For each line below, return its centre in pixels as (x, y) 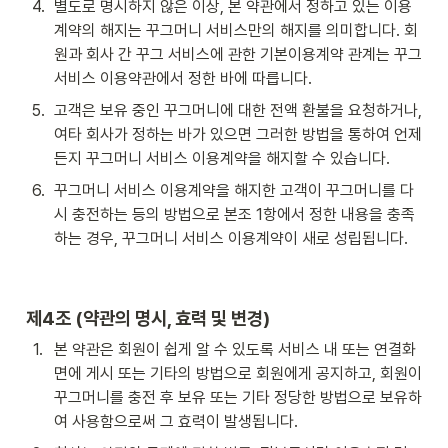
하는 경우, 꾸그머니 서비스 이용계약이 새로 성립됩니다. (231, 239)
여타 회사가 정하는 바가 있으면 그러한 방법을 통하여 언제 (238, 135)
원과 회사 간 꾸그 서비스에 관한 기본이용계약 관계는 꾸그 (238, 55)
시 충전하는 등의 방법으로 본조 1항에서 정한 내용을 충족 (234, 215)
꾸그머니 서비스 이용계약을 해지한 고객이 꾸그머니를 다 (234, 191)
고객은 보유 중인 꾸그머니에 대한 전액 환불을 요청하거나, (238, 111)
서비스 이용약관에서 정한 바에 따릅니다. (183, 79)
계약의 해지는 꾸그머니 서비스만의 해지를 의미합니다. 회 (236, 31)
